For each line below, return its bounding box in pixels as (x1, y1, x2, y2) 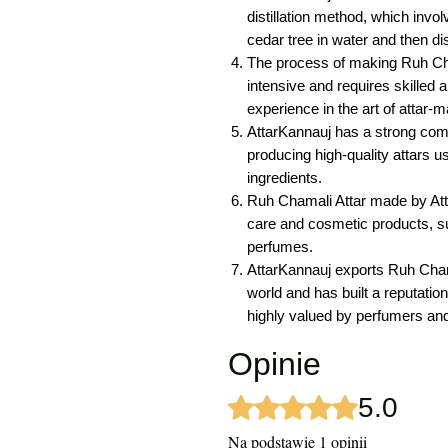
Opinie (228, 345, 321, 382)
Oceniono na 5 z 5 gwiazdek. (227, 392, 432, 410)
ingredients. (247, 168, 322, 186)
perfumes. (247, 237, 313, 255)
